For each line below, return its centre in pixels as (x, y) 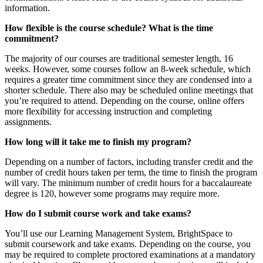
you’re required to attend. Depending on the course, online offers (124, 101)
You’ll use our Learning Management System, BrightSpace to (119, 234)
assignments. (28, 122)
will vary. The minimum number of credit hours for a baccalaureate (128, 183)
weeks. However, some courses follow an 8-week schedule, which (128, 69)
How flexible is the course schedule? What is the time (109, 28)
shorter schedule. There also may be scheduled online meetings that (129, 90)
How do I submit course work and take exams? (98, 214)
